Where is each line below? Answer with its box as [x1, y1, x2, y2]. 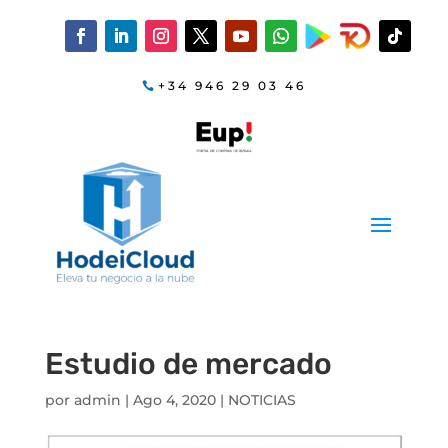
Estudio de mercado [44, 345, 332, 382]
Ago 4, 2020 [132, 390, 216, 409]
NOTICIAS [227, 390, 296, 409]
